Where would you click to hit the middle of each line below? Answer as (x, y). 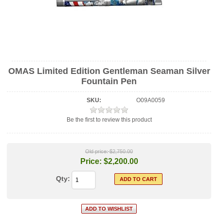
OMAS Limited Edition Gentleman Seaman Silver (109, 71)
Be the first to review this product (109, 120)
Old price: (97, 152)
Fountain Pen (109, 81)
